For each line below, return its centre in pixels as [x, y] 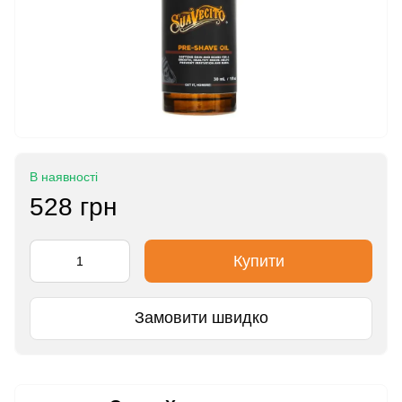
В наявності [64, 176]
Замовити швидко [201, 318]
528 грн [73, 206]
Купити [258, 261]
